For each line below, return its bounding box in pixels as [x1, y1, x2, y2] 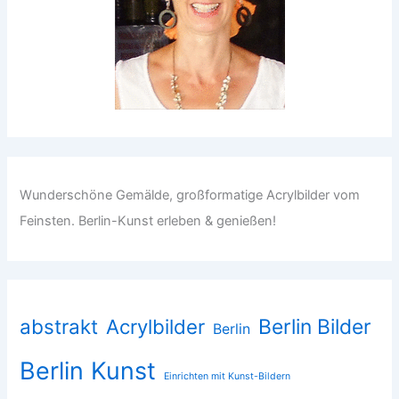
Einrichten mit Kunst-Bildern [164, 370, 291, 382]
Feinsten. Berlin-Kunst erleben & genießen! [20, 213, 277, 230]
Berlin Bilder [258, 313, 372, 339]
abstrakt [20, 313, 99, 338]
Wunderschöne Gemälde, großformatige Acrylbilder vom [20, 187, 361, 204]
